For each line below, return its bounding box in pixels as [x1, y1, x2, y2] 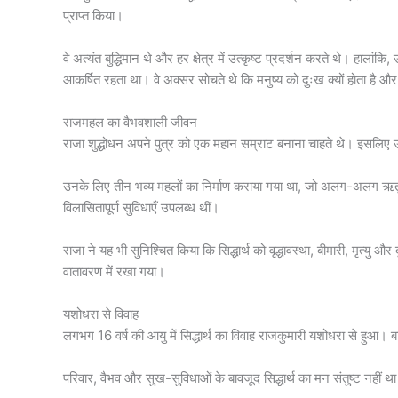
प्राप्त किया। [62, 6, 123, 24]
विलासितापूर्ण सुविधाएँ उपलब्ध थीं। [62, 198, 219, 216]
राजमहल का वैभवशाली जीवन [62, 113, 197, 131]
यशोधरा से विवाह [62, 305, 139, 322]
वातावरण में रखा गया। [62, 262, 165, 280]
